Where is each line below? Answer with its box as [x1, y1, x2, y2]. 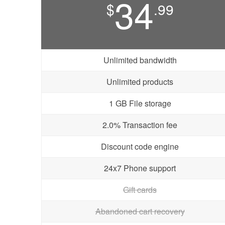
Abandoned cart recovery [95, 205, 185, 217]
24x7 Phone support [104, 162, 176, 174]
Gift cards [123, 184, 157, 195]
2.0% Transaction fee [102, 119, 178, 131]
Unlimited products [106, 76, 174, 87]
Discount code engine [101, 141, 179, 152]
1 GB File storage [108, 97, 171, 109]
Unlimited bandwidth [103, 54, 177, 66]
